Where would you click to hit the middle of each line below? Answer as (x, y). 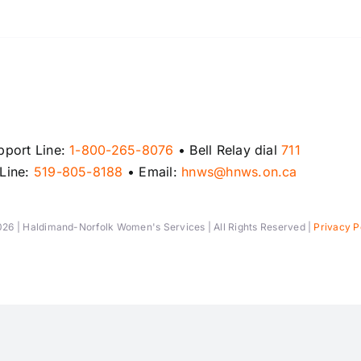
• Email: (152, 171)
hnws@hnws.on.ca (239, 171)
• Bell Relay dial (228, 149)
